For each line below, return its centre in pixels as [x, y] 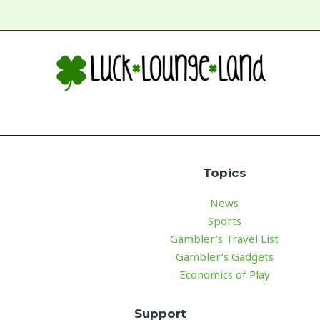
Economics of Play [224, 274]
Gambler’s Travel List [224, 238]
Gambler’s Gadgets [224, 256]
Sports [224, 220]
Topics [224, 172]
